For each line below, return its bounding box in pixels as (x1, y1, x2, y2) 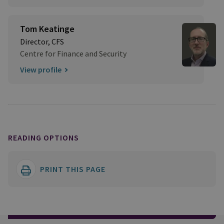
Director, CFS (20, 36, 64, 47)
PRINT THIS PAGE (40, 164, 105, 174)
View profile (20, 64, 61, 75)
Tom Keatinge (20, 23, 74, 35)
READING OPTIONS (8, 132, 79, 143)
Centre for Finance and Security (20, 48, 126, 59)
